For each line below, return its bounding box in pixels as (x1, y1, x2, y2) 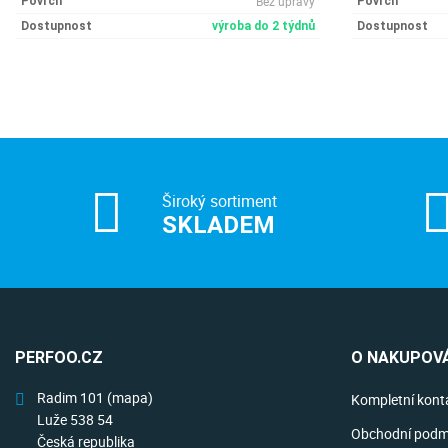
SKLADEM (161, 211, 275, 239)
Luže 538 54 (37, 410, 113, 429)
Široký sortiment (161, 190, 277, 212)
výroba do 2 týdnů (212, 19, 315, 33)
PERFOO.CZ (15, 348, 103, 367)
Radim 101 (37, 388, 107, 407)
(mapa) (107, 388, 153, 407)
